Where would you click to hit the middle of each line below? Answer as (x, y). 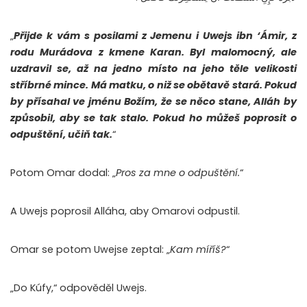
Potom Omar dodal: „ (63, 173)
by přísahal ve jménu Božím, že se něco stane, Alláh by (153, 102)
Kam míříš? (198, 250)
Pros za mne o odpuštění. (178, 173)
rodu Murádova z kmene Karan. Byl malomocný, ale (153, 52)
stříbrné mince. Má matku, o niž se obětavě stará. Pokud (153, 85)
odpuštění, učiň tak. (61, 135)
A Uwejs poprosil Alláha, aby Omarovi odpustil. (126, 211)
